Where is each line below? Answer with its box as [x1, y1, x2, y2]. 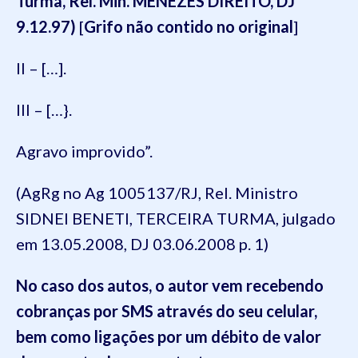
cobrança [16, 301, 83, 320]
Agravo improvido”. [16, 141, 153, 161]
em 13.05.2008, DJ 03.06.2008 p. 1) [16, 234, 268, 253]
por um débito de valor [154, 327, 321, 346]
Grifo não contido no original [84, 17, 293, 36]
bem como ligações [16, 327, 154, 346]
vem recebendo [209, 276, 324, 295]
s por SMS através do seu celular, [83, 301, 317, 320]
